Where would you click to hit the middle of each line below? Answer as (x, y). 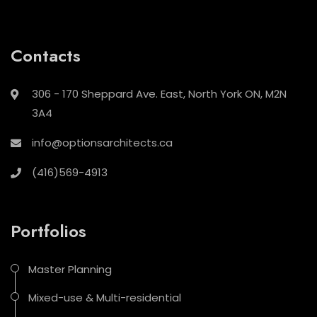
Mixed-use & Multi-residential (105, 298)
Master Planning (70, 270)
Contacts (46, 56)
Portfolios (48, 231)
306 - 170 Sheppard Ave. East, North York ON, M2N (159, 94)
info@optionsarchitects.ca (102, 143)
